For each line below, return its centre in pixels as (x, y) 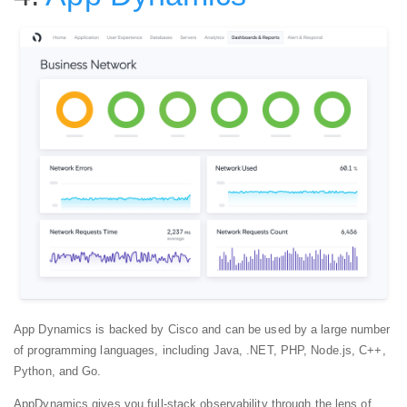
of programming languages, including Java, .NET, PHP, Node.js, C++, (200, 351)
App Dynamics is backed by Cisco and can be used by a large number (202, 330)
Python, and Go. (58, 372)
